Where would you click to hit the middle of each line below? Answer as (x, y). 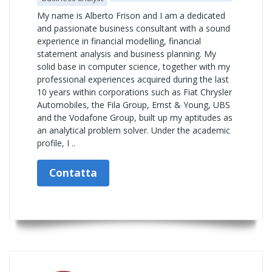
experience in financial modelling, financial (119, 41)
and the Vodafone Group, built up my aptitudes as (135, 117)
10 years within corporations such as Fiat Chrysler (134, 92)
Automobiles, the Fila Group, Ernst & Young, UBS (134, 105)
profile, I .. (56, 143)
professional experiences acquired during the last (133, 79)
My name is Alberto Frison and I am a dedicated (131, 15)
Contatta (73, 173)
